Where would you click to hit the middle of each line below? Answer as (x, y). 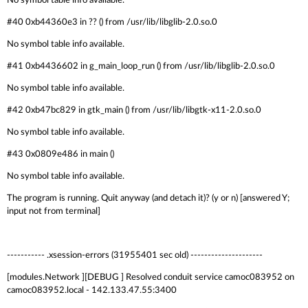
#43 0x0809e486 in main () (60, 154)
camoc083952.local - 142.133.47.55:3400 (92, 290)
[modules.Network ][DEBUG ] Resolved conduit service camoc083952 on (151, 277)
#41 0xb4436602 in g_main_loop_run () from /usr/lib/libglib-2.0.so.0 (141, 66)
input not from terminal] (54, 211)
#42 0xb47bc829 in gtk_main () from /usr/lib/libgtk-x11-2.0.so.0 (134, 110)
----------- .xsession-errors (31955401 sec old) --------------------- (135, 255)
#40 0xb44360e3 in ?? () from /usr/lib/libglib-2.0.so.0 (112, 22)
